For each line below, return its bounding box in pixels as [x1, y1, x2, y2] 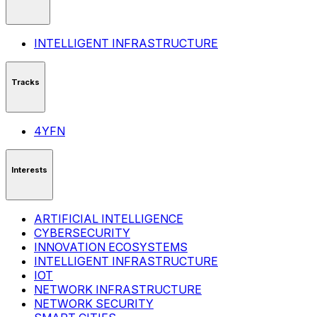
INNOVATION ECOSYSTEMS [34, 240, 188, 255]
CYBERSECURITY [34, 226, 130, 241]
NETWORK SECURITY [34, 296, 154, 311]
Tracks [11, 76, 40, 87]
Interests [11, 164, 47, 175]
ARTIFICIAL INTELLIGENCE [34, 212, 183, 226]
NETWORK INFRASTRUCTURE [34, 282, 202, 297]
